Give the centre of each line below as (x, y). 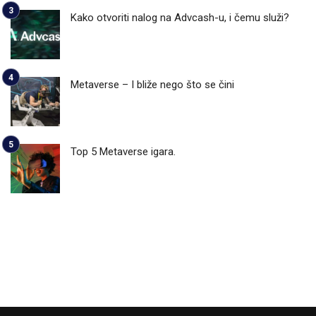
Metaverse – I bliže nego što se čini (152, 85)
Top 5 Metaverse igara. (123, 152)
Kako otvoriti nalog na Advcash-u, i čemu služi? (180, 18)
